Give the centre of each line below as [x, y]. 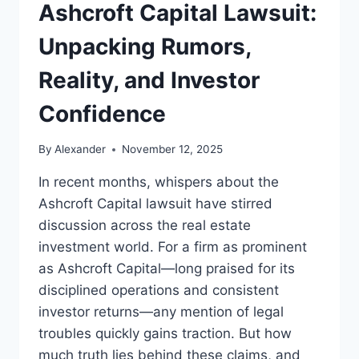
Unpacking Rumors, [145, 46]
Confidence [102, 113]
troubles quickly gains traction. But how [165, 334]
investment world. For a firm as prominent [173, 247]
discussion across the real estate [145, 226]
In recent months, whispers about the [159, 182]
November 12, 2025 [173, 149]
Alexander [81, 149]
